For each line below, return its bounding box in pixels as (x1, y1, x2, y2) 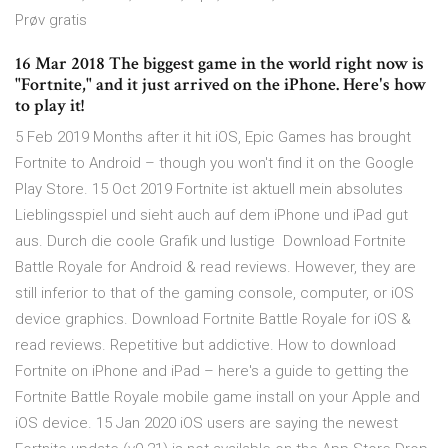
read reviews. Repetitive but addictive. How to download (15, 336, 396, 355)
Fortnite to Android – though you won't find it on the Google (15, 154, 414, 173)
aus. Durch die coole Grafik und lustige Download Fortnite (15, 232, 406, 251)
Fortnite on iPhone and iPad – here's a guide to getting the (15, 362, 409, 381)
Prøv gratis (15, 11, 91, 30)
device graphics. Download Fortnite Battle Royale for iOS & (15, 310, 411, 329)
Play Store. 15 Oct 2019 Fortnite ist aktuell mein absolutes (15, 180, 403, 199)
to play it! (15, 94, 84, 118)
